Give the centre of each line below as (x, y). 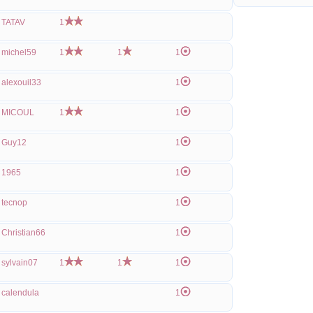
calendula (20, 293)
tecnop (14, 203)
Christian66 (23, 233)
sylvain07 (20, 263)
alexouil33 (21, 82)
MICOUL (18, 112)
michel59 (19, 52)
